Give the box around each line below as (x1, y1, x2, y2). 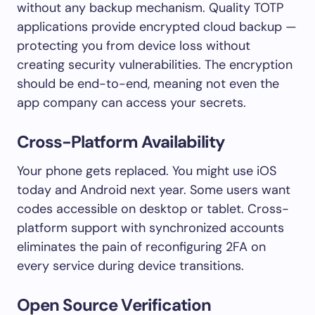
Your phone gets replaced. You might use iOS (17, 162, 276, 179)
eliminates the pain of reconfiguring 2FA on (17, 238, 266, 255)
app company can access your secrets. (17, 94, 246, 111)
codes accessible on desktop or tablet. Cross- (17, 200, 289, 217)
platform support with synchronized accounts (17, 219, 284, 236)
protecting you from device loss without (17, 37, 250, 54)
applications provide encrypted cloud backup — (17, 18, 297, 35)
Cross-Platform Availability (17, 130, 226, 153)
